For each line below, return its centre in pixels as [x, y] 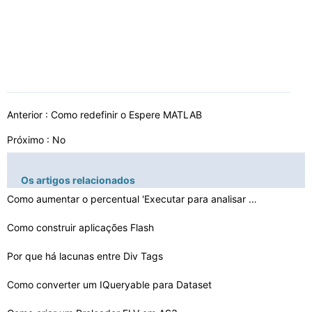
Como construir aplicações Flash [82, 227]
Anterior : [29, 115]
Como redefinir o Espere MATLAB [128, 115]
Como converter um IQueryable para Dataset [111, 284]
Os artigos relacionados [78, 180]
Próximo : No [36, 140]
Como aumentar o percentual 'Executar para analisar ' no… [253, 199]
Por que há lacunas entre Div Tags [86, 256]
